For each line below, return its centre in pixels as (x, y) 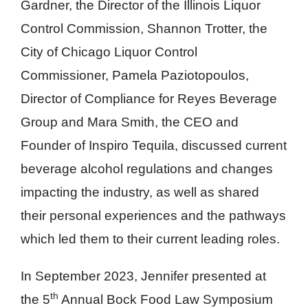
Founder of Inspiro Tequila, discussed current (154, 145)
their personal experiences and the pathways (153, 216)
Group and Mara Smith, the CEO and (130, 122)
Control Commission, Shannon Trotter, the (144, 29)
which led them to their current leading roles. (150, 239)
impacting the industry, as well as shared (140, 192)
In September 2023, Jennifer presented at (143, 276)
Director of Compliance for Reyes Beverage (149, 99)
